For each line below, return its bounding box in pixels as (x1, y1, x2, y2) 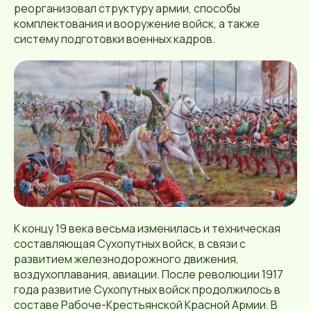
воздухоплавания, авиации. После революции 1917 (14, 266, 283, 282)
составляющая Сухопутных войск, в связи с (14, 235, 246, 251)
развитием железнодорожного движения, (14, 251, 239, 267)
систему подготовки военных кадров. (14, 31, 215, 47)
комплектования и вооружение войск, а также (14, 15, 260, 31)
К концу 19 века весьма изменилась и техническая (14, 220, 280, 236)
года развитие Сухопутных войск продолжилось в (14, 281, 280, 297)
